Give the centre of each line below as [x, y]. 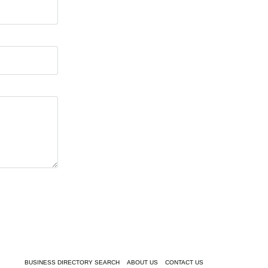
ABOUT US [142, 262]
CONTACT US [184, 262]
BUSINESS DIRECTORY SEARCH [72, 262]
